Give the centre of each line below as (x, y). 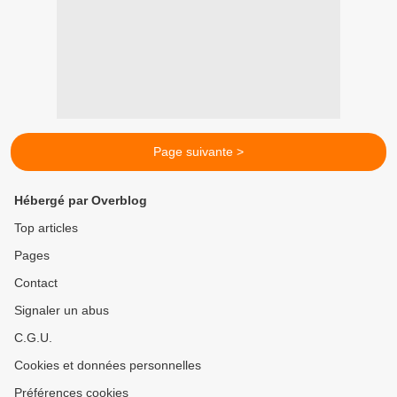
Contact (36, 283)
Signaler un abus (62, 311)
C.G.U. (33, 338)
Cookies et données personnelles (108, 366)
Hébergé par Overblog (81, 201)
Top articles (46, 228)
